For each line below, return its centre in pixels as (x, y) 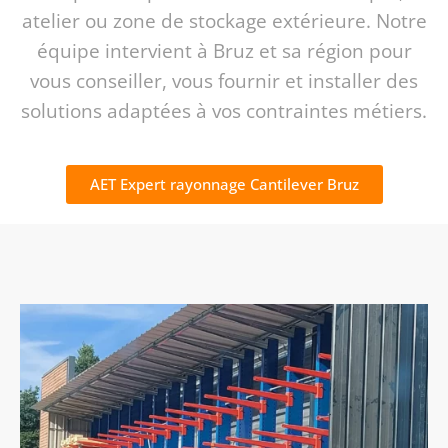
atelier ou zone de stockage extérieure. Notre (224, 21)
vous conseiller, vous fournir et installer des (224, 81)
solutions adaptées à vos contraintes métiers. (224, 111)
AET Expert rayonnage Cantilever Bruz (224, 184)
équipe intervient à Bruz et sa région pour (224, 51)
